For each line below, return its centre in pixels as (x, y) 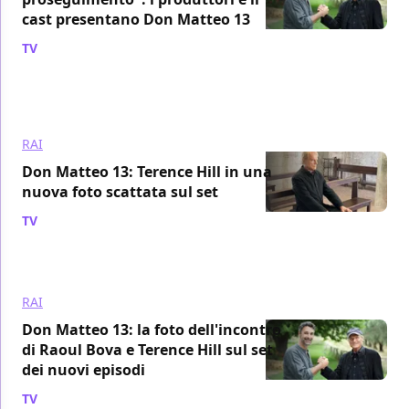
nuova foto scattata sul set (120, 191)
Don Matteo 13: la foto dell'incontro (152, 329)
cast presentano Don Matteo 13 (136, 19)
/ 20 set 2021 (80, 220)
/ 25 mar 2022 (83, 47)
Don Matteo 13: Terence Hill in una (147, 171)
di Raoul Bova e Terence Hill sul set (147, 349)
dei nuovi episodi (84, 369)
